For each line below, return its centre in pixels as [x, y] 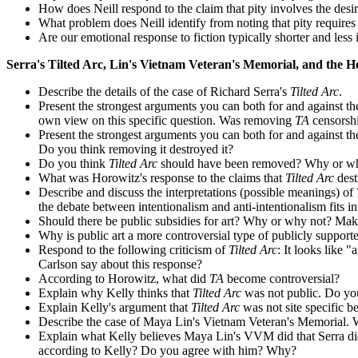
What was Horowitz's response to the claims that [162, 178]
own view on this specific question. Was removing [167, 120]
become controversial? [282, 278]
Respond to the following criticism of [133, 250]
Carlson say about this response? [120, 264]
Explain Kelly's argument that [115, 307]
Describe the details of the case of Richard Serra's [164, 91]
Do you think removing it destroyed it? [136, 149]
